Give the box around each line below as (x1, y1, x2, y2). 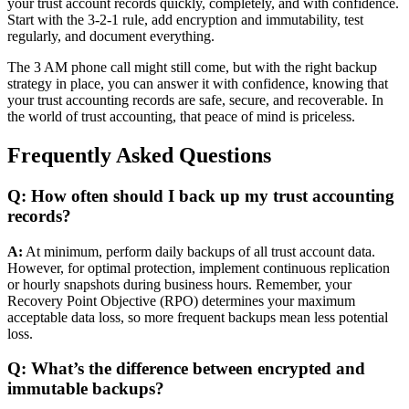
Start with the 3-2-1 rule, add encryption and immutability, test (7, 12, 363, 28)
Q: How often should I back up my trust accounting (7, 185, 394, 205)
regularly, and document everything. (7, 28, 215, 45)
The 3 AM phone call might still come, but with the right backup (7, 59, 377, 76)
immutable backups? (7, 379, 164, 399)
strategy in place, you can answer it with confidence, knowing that (7, 76, 388, 92)
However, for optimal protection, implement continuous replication (7, 259, 390, 276)
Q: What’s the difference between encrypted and (7, 359, 365, 379)
